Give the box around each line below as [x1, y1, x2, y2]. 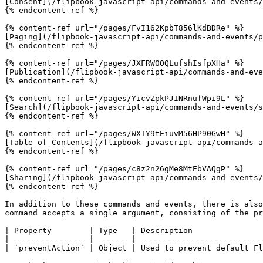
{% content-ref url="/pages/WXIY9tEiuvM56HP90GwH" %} [5, 129, 244, 138]
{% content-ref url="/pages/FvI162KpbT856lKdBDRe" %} [5, 23, 244, 32]
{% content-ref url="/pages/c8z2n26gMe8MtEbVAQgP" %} [5, 164, 244, 173]
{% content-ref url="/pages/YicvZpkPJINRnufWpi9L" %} [5, 94, 244, 103]
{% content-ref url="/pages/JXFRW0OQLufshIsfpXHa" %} [5, 59, 244, 68]
